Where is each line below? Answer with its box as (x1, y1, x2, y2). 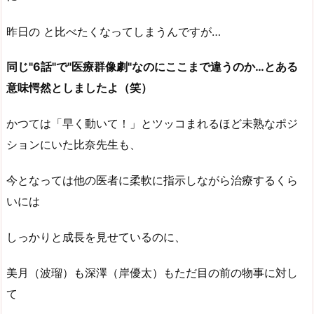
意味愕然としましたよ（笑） (6, 81, 152, 95)
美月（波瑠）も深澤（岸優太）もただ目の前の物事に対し (6, 265, 298, 280)
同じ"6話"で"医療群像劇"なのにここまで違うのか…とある (6, 60, 298, 74)
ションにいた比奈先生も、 (6, 137, 141, 152)
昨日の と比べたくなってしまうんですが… (6, 24, 221, 39)
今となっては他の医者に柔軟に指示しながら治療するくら (6, 172, 298, 187)
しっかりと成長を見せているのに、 (6, 229, 186, 244)
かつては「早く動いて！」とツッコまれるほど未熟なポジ (6, 116, 298, 131)
